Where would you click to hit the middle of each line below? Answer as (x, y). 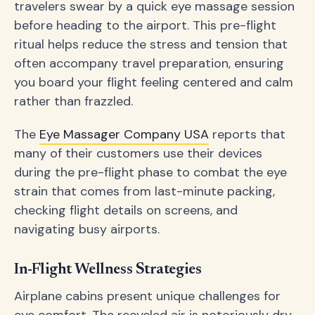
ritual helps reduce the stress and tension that (151, 45)
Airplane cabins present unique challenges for (147, 296)
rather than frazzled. (73, 102)
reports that (247, 135)
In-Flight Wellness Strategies (108, 270)
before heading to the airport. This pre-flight (145, 26)
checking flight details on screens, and (126, 211)
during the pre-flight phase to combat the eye (150, 173)
